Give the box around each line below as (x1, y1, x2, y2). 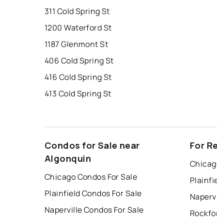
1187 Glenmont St (45, 39, 108, 50)
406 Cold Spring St (45, 55, 114, 66)
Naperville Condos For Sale (45, 204, 144, 216)
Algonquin (45, 153, 91, 165)
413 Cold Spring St (45, 88, 111, 99)
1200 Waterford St (45, 22, 112, 33)
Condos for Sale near (45, 139, 140, 152)
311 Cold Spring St (45, 6, 110, 17)
